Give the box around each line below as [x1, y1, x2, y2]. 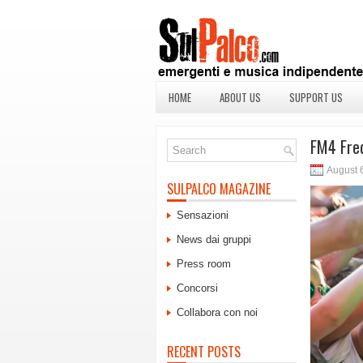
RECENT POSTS [167, 342, 241, 361]
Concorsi [177, 282, 218, 294]
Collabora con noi [177, 306, 258, 318]
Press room [177, 258, 231, 270]
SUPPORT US [289, 89, 343, 105]
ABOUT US [220, 89, 261, 105]
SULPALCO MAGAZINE [167, 179, 271, 199]
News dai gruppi [177, 233, 251, 246]
